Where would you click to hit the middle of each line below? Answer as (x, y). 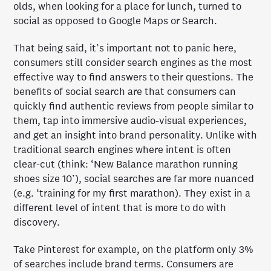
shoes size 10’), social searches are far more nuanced (134, 179)
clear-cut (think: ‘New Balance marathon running (126, 165)
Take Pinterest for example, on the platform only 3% (134, 250)
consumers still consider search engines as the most (133, 63)
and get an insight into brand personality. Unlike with (135, 135)
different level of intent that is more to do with (120, 208)
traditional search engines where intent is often (122, 150)
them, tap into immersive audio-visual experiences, (130, 121)
